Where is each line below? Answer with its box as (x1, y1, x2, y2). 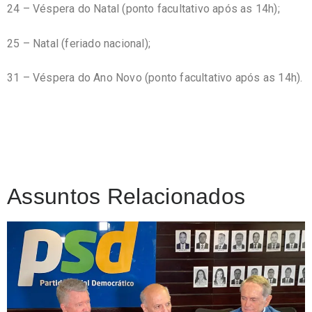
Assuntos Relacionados (7, 183, 246, 209)
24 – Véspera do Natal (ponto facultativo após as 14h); (7, 2, 280, 16)
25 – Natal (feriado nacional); (7, 36, 150, 50)
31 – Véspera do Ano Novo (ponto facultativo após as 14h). (7, 71, 303, 85)
